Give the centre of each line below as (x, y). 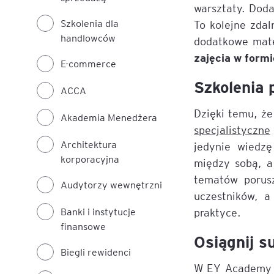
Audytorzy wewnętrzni (111, 184)
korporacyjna (90, 159)
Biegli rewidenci (96, 252)
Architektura (89, 144)
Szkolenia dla (90, 23)
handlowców (88, 38)
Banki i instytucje (98, 211)
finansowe (83, 226)
